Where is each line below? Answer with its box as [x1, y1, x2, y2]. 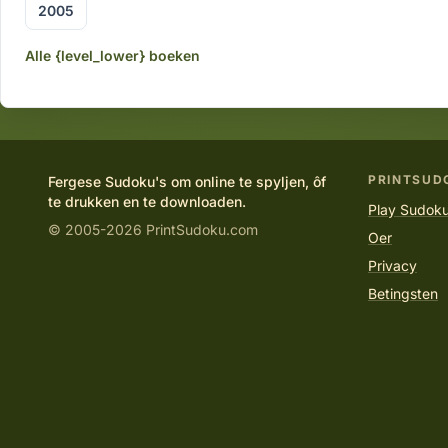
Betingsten [368, 285, 438, 302]
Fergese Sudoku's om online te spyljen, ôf [48, 173, 326, 190]
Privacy [368, 257, 417, 274]
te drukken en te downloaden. [48, 193, 246, 210]
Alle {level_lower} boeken [25, 47, 200, 64]
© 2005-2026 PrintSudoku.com [48, 221, 258, 238]
